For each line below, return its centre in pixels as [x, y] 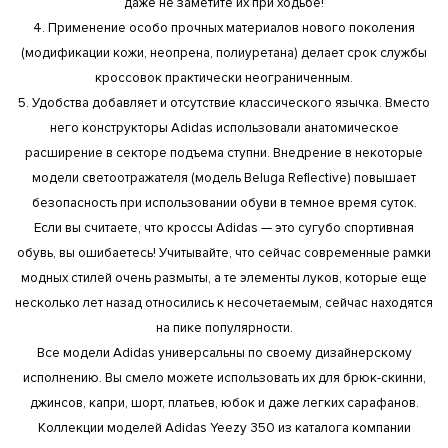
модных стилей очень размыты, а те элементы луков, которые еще [224, 277]
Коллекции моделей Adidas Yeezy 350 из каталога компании [224, 427]
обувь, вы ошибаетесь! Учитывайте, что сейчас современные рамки [224, 252]
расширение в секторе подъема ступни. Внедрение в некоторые [224, 152]
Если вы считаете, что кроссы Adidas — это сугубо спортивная [224, 227]
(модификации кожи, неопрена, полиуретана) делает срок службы [224, 52]
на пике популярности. [224, 327]
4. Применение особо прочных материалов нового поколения [224, 27]
